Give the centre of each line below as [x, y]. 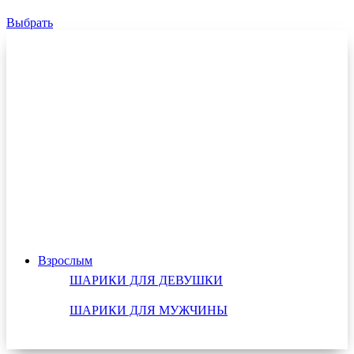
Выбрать [30, 22]
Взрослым [65, 260]
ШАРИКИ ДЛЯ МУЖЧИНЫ [149, 310]
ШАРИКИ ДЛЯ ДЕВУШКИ [146, 280]
